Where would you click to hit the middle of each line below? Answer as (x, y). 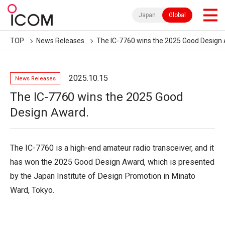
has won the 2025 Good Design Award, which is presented (112, 162)
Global (177, 15)
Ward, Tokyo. (32, 190)
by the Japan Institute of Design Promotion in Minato (103, 176)
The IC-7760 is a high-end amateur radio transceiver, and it (112, 148)
